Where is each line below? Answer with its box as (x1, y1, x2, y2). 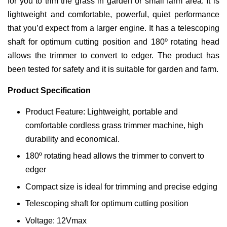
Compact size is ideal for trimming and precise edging (25, 182, 217, 191)
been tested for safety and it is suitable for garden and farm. (8, 65, 218, 73)
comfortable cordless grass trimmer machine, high (25, 121, 203, 130)
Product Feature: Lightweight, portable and (25, 107, 178, 116)
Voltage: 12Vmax (25, 216, 87, 225)
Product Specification (8, 86, 91, 95)
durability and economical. (25, 135, 120, 143)
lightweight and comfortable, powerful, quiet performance (8, 10, 219, 19)
